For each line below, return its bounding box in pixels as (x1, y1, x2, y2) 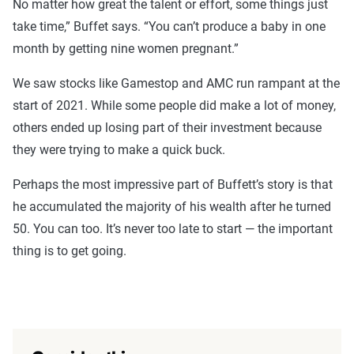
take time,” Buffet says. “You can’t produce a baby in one (13, 19, 326, 35)
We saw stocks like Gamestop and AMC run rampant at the (13, 76, 340, 92)
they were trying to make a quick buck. (13, 142, 228, 158)
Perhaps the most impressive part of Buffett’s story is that (13, 177, 333, 193)
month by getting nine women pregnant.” (13, 41, 245, 57)
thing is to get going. (13, 243, 126, 259)
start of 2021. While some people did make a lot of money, (13, 98, 336, 114)
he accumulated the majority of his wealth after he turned (13, 199, 331, 215)
